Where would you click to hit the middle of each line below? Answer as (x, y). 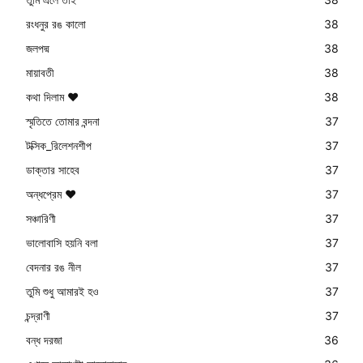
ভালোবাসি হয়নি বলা (62, 242)
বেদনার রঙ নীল (53, 267)
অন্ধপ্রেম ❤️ (51, 194)
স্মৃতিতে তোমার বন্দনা (63, 121)
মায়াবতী (40, 72)
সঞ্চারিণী (41, 218)
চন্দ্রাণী (38, 315)
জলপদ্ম (38, 48)
